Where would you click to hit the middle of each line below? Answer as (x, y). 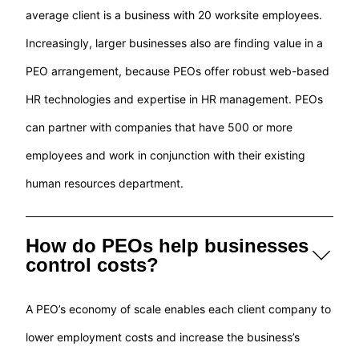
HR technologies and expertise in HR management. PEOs (175, 99)
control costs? (93, 265)
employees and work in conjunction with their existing (166, 155)
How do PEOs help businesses (167, 246)
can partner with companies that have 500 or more (159, 127)
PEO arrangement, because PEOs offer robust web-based (178, 71)
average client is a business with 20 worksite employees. (174, 15)
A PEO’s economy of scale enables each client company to (179, 309)
